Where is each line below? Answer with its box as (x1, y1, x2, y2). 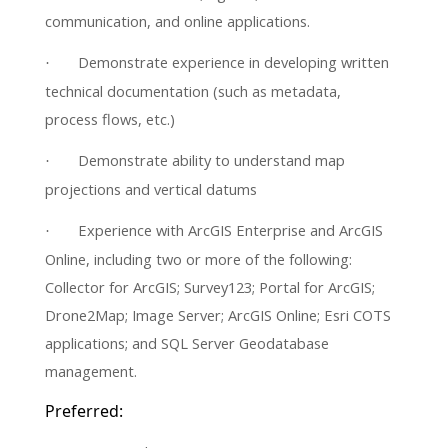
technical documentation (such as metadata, (45, 80, 341, 101)
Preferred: (45, 400, 123, 423)
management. (45, 360, 137, 381)
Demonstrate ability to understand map (78, 149, 345, 170)
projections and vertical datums (45, 178, 257, 199)
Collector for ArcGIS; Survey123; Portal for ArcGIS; (45, 276, 375, 297)
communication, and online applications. (45, 11, 314, 32)
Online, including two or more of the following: (45, 248, 352, 269)
